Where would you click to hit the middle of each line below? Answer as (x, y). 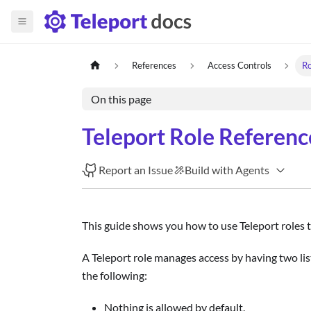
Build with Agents (227, 170)
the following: (115, 276)
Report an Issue (136, 170)
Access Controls (239, 66)
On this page (121, 99)
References (154, 66)
